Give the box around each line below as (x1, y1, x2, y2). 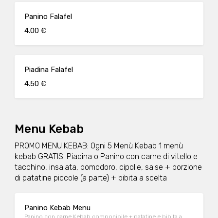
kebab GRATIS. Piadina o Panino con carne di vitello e (15, 152, 198, 161)
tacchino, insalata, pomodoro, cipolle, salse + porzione (15, 163, 202, 172)
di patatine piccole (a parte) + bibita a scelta (15, 173, 167, 182)
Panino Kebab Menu (24, 203, 91, 212)
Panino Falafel (24, 12, 72, 21)
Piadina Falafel (24, 65, 73, 74)
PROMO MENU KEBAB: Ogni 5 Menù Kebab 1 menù (15, 141, 183, 150)
